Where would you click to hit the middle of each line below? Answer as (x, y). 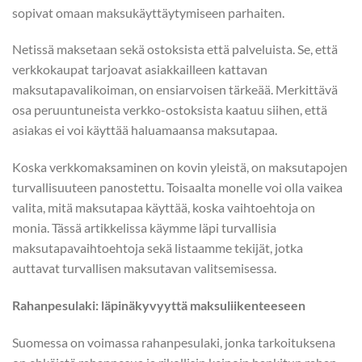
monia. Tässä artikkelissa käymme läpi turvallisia (144, 228)
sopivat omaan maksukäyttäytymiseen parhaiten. (149, 12)
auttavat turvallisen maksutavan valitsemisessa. (145, 268)
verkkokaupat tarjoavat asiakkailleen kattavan (140, 69)
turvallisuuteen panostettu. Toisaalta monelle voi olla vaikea (177, 187)
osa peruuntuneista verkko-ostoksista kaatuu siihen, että (170, 110)
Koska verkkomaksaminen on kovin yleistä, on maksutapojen (180, 167)
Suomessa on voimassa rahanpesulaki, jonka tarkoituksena (174, 342)
